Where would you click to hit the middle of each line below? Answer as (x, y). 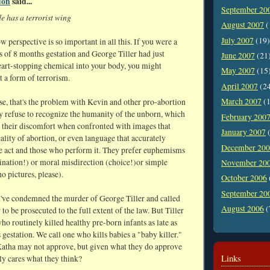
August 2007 (243, 25)
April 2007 (240, 86)
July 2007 (237, 40)
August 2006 (243, 209)
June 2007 (238, 56)
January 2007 (243, 132)
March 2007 (241, 102)
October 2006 (244, 178)
